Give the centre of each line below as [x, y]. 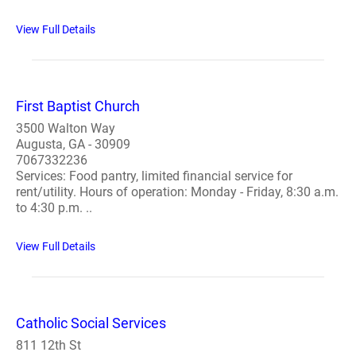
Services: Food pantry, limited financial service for [154, 176]
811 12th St [48, 345]
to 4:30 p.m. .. [54, 208]
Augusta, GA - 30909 [73, 144]
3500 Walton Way [66, 128]
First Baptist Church [78, 106]
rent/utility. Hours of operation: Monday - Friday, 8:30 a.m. [177, 192]
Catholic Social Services [91, 323]
